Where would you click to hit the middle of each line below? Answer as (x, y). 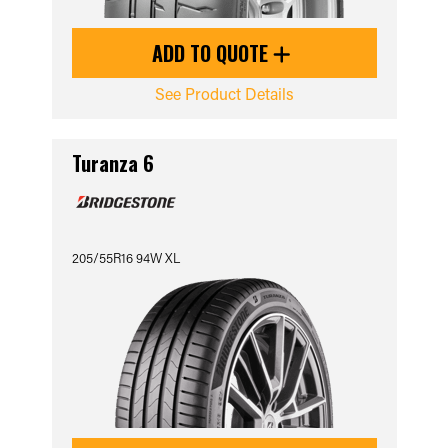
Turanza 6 (112, 163)
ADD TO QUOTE (212, 53)
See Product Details (224, 93)
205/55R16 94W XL (125, 257)
